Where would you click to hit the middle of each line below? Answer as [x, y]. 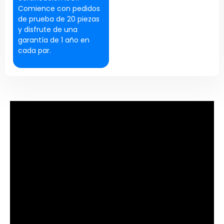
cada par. [34, 51]
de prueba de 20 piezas [58, 19]
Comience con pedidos [59, 9]
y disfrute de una [47, 30]
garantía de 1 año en [53, 40]
